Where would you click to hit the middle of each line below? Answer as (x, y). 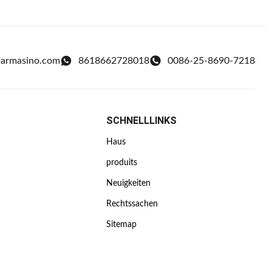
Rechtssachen (132, 204)
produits (122, 163)
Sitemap (122, 225)
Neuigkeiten (129, 183)
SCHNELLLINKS (142, 121)
